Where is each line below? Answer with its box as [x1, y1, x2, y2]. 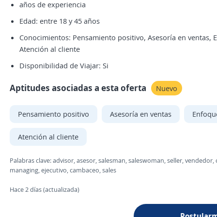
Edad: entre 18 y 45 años [19, 16, 100, 26]
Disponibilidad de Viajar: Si [19, 61, 108, 70]
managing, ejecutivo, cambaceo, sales [10, 166, 116, 174]
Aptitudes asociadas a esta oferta [10, 82, 146, 93]
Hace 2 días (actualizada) [10, 185, 79, 194]
